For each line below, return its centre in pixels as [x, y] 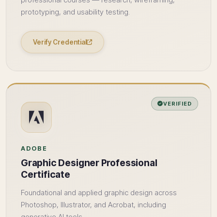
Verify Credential [60, 42]
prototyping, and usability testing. [75, 12]
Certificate [46, 174]
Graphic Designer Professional [89, 163]
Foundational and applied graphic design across [99, 193]
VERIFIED [178, 104]
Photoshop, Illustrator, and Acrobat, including [93, 205]
